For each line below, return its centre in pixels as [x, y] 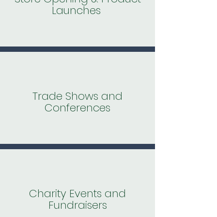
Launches [77, 11]
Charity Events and [77, 194]
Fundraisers [77, 205]
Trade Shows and [77, 96]
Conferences [77, 108]
